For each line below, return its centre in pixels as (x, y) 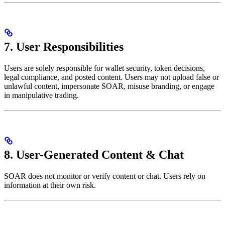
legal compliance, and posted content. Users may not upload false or (111, 77)
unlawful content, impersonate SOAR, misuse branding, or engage (109, 86)
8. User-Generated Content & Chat (94, 154)
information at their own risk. (50, 185)
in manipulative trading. (41, 95)
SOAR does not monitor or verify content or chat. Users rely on (105, 176)
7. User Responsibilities (64, 47)
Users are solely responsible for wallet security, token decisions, (104, 68)
